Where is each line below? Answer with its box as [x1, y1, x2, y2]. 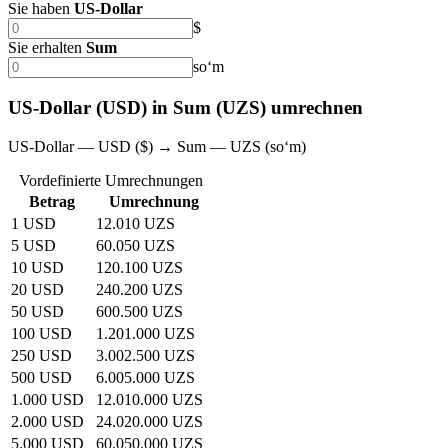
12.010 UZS [96, 214, 175, 232]
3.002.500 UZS [96, 346, 195, 364]
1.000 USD [11, 390, 84, 408]
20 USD [11, 280, 64, 298]
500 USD [11, 368, 72, 386]
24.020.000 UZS [96, 412, 203, 430]
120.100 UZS [96, 258, 183, 276]
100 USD [11, 324, 72, 342]
